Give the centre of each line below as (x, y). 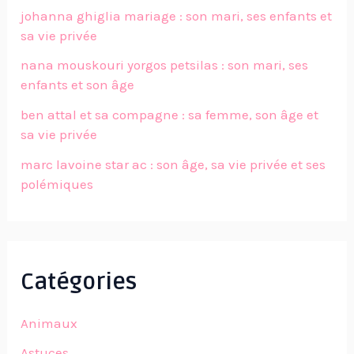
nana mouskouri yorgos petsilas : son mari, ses (165, 65)
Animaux (49, 323)
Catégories (79, 282)
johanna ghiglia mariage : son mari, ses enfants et (177, 15)
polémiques (57, 184)
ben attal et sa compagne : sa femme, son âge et (170, 115)
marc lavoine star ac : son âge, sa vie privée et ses (173, 164)
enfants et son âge (78, 85)
